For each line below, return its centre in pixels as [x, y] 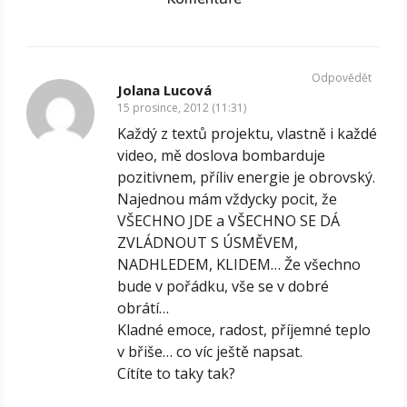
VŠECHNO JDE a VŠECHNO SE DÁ [229, 220]
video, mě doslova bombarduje [222, 155]
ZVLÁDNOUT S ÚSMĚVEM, [208, 242]
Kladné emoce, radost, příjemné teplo [244, 329]
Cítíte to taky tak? [177, 373]
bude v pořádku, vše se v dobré [223, 286]
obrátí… [144, 308]
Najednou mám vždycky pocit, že [228, 199]
